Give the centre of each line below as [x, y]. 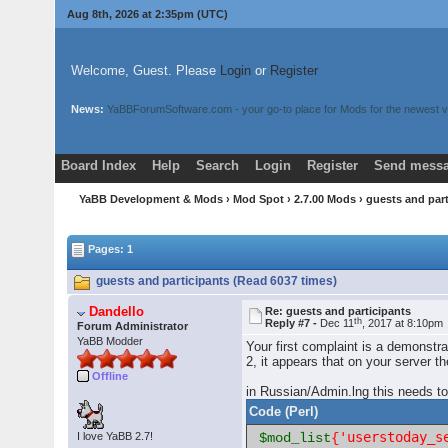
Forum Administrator [133, 326]
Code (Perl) [284, 412]
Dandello [117, 312]
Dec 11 [337, 323]
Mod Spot [259, 199]
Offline [110, 376]
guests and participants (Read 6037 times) [215, 281]
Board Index [98, 165]
